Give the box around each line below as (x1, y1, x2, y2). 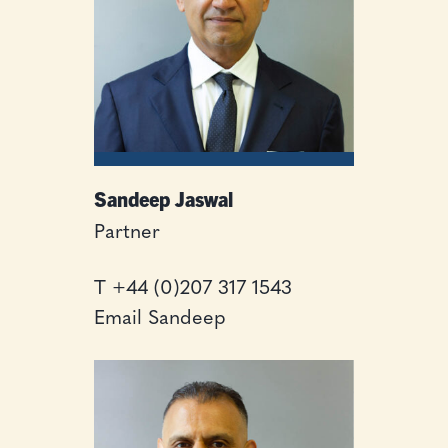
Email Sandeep (93, 308, 226, 329)
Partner (93, 222, 160, 243)
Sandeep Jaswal (93, 185, 233, 211)
